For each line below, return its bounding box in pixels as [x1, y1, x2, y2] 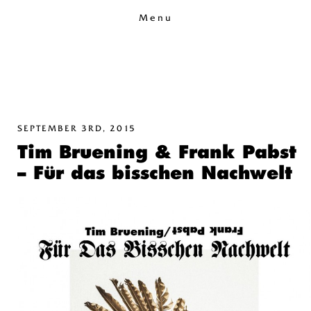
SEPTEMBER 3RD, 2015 [17, 124, 136, 133]
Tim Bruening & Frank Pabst [17, 141, 296, 163]
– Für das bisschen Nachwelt [17, 162, 292, 184]
